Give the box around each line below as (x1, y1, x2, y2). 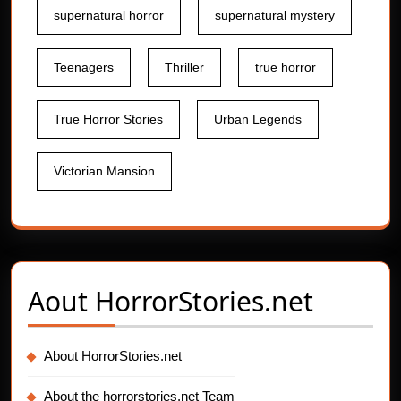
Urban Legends (214, 112, 302, 127)
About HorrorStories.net (44, 348, 182, 364)
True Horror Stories (54, 112, 163, 127)
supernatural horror (54, 8, 164, 23)
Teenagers (54, 60, 114, 75)
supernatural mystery (215, 8, 335, 23)
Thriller (165, 60, 204, 75)
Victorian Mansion (54, 164, 155, 179)
